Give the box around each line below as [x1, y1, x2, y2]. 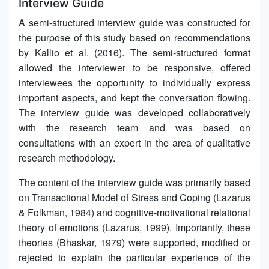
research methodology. [19, 150, 115, 165]
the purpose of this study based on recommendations [19, 30, 250, 44]
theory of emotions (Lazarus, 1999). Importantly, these [19, 220, 250, 234]
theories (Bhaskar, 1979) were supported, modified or [19, 235, 250, 249]
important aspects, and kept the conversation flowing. [19, 90, 250, 104]
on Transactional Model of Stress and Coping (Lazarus [19, 190, 250, 204]
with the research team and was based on [19, 120, 250, 134]
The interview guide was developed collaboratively [19, 105, 250, 119]
